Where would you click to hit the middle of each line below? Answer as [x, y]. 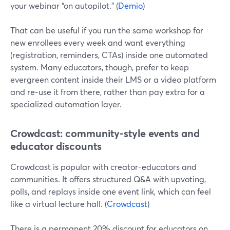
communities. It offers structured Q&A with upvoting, [108, 179]
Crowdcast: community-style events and [105, 133]
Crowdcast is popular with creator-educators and [103, 167]
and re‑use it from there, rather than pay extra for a [108, 92]
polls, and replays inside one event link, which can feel [111, 191]
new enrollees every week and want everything [98, 42]
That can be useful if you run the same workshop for [107, 30]
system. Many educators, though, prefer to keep [100, 67]
